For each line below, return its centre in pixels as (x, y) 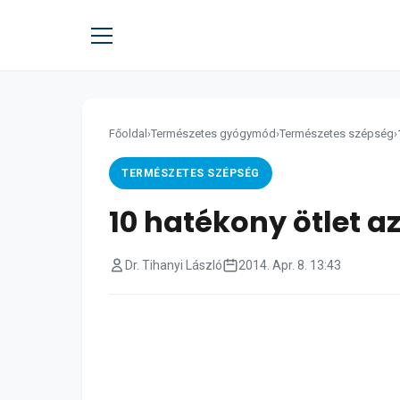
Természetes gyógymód (213, 133)
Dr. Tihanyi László (174, 265)
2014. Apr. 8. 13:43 (290, 265)
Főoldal (128, 133)
